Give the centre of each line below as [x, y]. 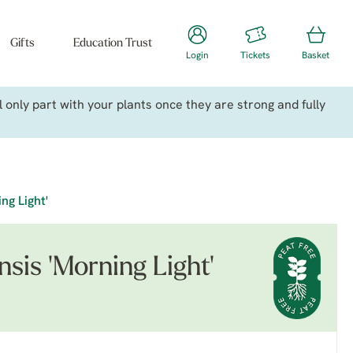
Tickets [255, 56]
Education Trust [112, 44]
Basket [316, 56]
